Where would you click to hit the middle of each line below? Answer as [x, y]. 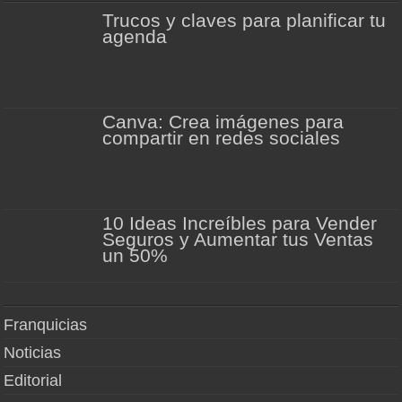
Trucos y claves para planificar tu [245, 21]
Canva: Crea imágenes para [223, 122]
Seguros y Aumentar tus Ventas [238, 240]
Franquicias [46, 325]
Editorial [33, 381]
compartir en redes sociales [222, 138]
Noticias [33, 353]
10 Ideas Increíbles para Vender [240, 223]
